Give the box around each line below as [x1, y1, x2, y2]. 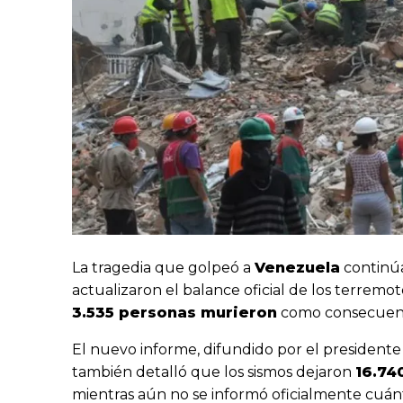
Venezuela [255, 258, 340, 276]
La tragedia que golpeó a [72, 258, 255, 276]
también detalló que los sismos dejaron [72, 363, 355, 381]
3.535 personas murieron [72, 303, 277, 321]
